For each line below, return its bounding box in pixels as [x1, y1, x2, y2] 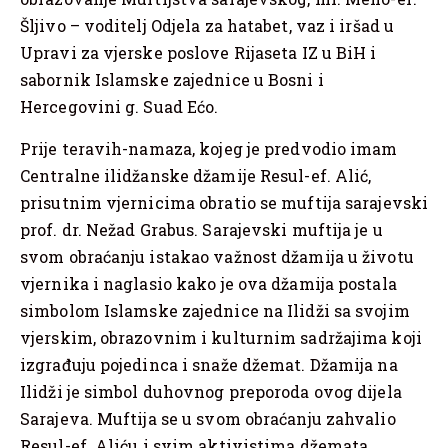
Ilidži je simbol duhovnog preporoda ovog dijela [20, 380, 402, 402]
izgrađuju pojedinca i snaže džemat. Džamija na [20, 353, 398, 375]
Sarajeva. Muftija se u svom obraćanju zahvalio [20, 407, 396, 429]
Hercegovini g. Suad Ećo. [20, 96, 219, 118]
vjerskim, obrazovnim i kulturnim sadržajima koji [20, 326, 422, 348]
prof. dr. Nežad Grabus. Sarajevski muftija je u [20, 218, 383, 240]
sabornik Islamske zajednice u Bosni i [20, 69, 324, 91]
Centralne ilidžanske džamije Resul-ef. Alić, [20, 164, 372, 186]
